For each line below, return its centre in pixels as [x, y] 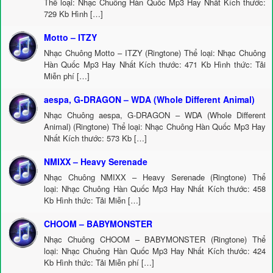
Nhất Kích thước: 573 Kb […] [95, 138]
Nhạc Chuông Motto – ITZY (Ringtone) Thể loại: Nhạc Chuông [155, 53]
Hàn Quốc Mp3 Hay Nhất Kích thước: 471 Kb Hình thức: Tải [155, 64]
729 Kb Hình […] [73, 14]
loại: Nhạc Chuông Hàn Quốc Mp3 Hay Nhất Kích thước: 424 [155, 251]
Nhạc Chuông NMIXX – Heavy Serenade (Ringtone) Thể [155, 177]
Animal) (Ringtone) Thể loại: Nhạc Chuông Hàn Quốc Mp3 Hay [155, 126]
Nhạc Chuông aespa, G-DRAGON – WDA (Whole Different [155, 115]
